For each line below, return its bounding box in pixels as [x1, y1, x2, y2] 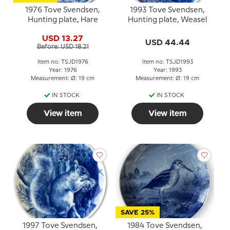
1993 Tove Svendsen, [130, 7, 205, 14]
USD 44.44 [145, 39, 190, 47]
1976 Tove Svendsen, [25, 7, 100, 14]
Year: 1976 [48, 68, 77, 73]
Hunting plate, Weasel [128, 16, 207, 24]
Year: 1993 [153, 68, 182, 73]
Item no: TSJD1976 [37, 60, 88, 65]
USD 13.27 [42, 34, 83, 43]
